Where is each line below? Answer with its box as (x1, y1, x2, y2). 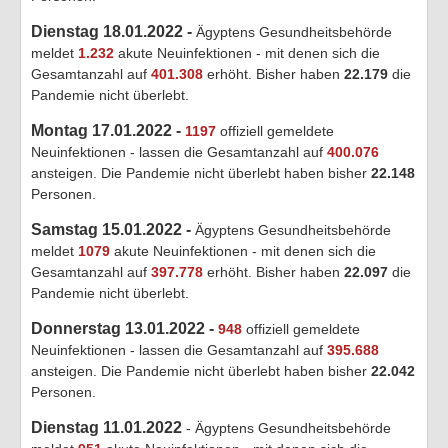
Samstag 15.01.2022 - (31, 220, 195, 238)
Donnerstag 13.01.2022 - (31, 319, 218, 337)
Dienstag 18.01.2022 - (31, 22, 196, 40)
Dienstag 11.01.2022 (31, 418, 182, 436)
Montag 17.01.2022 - (31, 121, 185, 139)
